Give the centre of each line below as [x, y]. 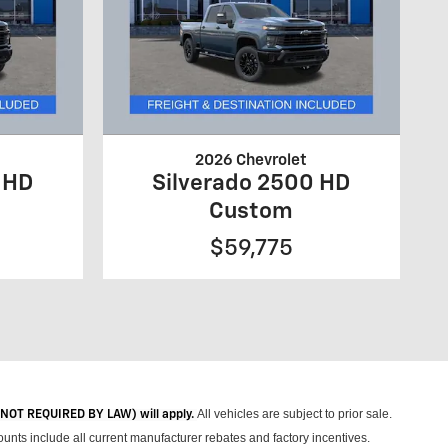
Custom [251, 212]
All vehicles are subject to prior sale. [294, 414]
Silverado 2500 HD [251, 184]
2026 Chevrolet [251, 161]
